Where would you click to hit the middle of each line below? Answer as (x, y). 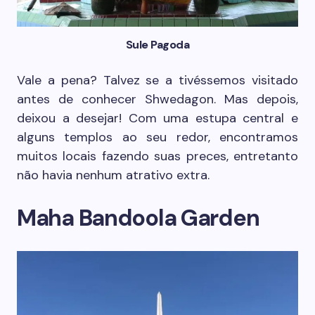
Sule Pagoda (157, 45)
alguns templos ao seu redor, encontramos (157, 137)
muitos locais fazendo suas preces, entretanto (157, 156)
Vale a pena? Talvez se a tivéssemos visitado (157, 81)
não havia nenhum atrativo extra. (113, 175)
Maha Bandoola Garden (138, 218)
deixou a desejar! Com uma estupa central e (157, 118)
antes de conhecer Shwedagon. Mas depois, (157, 99)
